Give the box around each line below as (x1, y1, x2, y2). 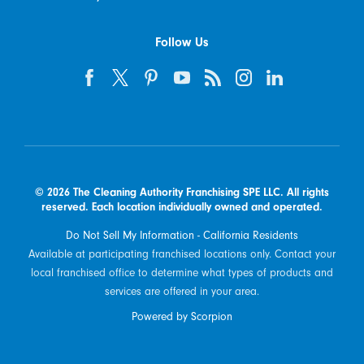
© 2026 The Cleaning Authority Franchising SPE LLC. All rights (35, 185, 329, 198)
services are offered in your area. (105, 285, 259, 298)
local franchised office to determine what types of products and (31, 266, 333, 279)
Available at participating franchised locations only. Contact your (28, 248, 336, 261)
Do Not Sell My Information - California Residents (66, 229, 298, 242)
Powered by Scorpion (132, 310, 232, 323)
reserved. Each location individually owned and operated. (41, 200, 323, 213)
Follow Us (155, 34, 209, 50)
